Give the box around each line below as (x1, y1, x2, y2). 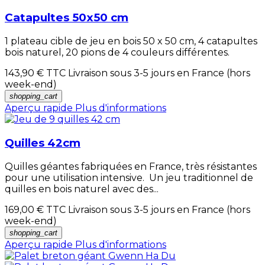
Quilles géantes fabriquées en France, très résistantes (5, 160, 257, 172)
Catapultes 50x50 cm (5, 11, 128, 25)
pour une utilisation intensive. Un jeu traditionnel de (5, 172, 253, 183)
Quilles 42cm (5, 135, 80, 150)
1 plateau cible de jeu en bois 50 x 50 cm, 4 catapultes (5, 35, 257, 47)
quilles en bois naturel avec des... (5, 183, 159, 195)
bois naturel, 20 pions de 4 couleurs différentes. (5, 47, 232, 59)
